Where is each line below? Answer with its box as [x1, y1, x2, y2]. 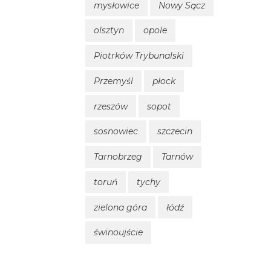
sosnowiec [94, 126, 138, 137]
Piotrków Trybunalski [94, 50, 184, 62]
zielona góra [94, 201, 147, 213]
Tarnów [162, 151, 193, 163]
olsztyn [94, 25, 124, 36]
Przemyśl [94, 75, 133, 87]
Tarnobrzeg [94, 151, 142, 163]
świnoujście [94, 227, 143, 238]
